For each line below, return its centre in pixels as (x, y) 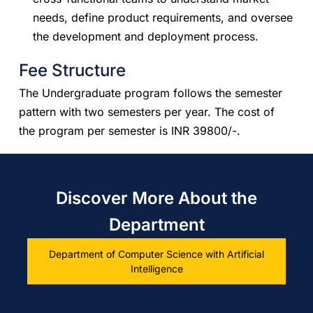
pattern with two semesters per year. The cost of (147, 112)
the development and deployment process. (146, 37)
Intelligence (156, 268)
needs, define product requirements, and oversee (163, 18)
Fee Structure (73, 71)
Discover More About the (156, 198)
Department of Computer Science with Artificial (156, 254)
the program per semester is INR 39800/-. (130, 131)
